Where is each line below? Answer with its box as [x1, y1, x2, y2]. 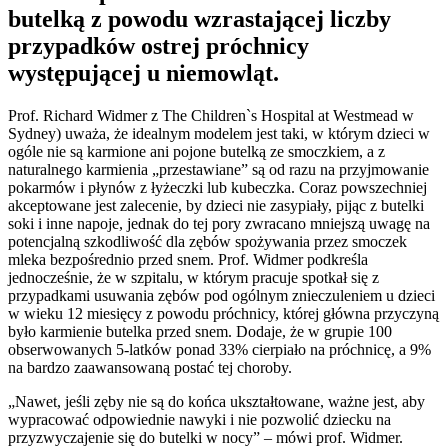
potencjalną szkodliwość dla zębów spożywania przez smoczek [8, 232, 407, 250]
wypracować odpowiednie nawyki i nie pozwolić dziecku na [8, 410, 391, 428]
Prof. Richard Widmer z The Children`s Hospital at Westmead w [8, 106, 414, 124]
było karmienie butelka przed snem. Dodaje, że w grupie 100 [8, 322, 392, 340]
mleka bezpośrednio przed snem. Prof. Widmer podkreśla [8, 250, 368, 268]
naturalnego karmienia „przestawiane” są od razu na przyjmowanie [8, 160, 429, 178]
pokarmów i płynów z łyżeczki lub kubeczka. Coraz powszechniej [8, 178, 427, 196]
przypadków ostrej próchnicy [8, 33, 309, 60]
